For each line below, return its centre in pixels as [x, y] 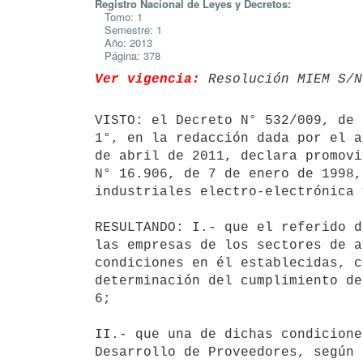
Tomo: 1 [119, 17]
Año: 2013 [124, 43]
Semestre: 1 [128, 30]
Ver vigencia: [147, 79]
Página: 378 [128, 56]
